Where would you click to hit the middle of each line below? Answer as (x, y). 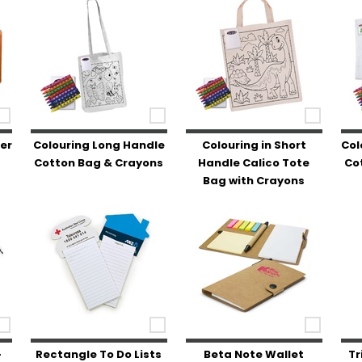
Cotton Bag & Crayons (99, 163)
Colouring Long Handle (99, 145)
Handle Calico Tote (254, 163)
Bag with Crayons (254, 181)
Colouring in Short (254, 145)
